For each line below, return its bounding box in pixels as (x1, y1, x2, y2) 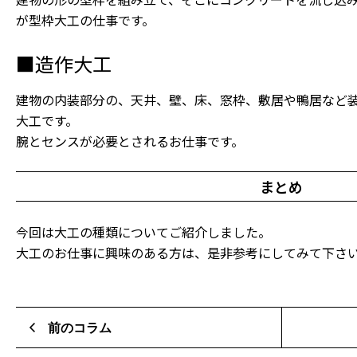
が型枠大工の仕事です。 (16, 10, 155, 30)
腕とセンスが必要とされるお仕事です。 (16, 131, 244, 151)
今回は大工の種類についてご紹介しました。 (16, 222, 271, 242)
